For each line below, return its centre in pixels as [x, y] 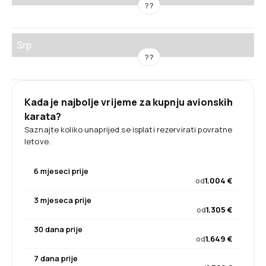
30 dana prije [58, 229]
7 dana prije [56, 258]
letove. [37, 141]
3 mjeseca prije [63, 200]
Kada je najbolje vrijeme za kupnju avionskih [129, 102]
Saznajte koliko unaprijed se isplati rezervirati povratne [129, 129]
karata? [43, 116]
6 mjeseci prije [61, 171]
